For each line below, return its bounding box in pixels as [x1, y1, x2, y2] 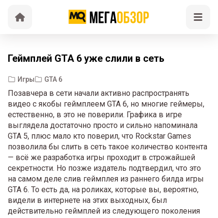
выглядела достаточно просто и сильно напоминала [8, 121, 198, 130]
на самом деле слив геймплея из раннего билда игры [8, 174, 204, 183]
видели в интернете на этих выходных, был [8, 196, 167, 205]
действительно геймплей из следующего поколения [8, 206, 200, 216]
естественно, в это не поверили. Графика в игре [8, 110, 182, 119]
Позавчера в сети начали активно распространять [8, 89, 189, 98]
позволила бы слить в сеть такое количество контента [8, 142, 207, 151]
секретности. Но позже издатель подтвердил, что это [8, 163, 201, 173]
